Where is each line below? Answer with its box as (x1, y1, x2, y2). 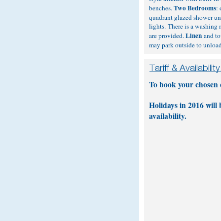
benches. (149, 3, 174, 12)
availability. (149, 110, 186, 121)
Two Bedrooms (174, 3, 216, 13)
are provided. (149, 31, 185, 40)
